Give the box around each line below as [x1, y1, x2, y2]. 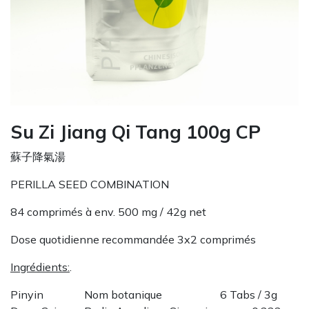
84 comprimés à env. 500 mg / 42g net [10, 204, 206, 219]
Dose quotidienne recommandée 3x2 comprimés [10, 232, 256, 246]
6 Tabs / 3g [220, 287, 277, 301]
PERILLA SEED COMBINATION [10, 177, 169, 191]
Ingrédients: [10, 259, 70, 274]
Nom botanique [84, 287, 165, 301]
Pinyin [10, 287, 43, 301]
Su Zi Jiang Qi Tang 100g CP [10, 119, 261, 143]
